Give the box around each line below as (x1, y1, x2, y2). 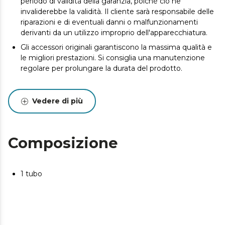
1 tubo (21, 169, 42, 178)
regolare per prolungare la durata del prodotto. (21, 64, 182, 73)
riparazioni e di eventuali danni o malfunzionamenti (21, 18, 198, 27)
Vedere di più (32, 96, 83, 105)
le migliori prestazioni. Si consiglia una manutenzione (21, 53, 205, 62)
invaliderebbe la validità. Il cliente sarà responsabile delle (21, 7, 214, 16)
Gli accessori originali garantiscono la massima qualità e (21, 43, 212, 52)
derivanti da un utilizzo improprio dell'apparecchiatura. (21, 28, 207, 37)
